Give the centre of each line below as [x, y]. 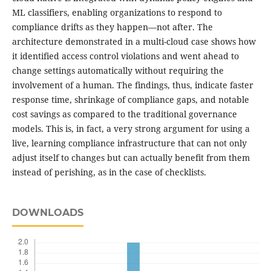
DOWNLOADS [47, 213]
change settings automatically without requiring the [118, 71]
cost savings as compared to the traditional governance [124, 114]
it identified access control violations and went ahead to [125, 56]
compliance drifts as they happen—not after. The [112, 27]
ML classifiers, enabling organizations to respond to [117, 13]
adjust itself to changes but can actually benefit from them [131, 158]
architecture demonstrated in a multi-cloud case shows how [134, 42]
